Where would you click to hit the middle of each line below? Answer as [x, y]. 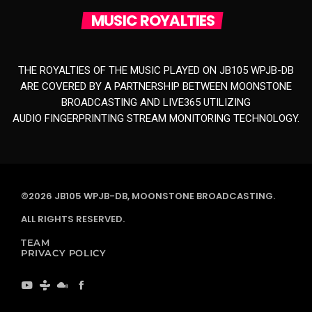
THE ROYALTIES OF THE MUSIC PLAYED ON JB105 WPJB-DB [156, 71]
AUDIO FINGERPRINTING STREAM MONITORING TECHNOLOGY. [156, 119]
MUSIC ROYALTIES [153, 20]
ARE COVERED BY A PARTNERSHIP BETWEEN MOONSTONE [156, 87]
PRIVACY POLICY [64, 253]
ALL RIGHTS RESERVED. [73, 219]
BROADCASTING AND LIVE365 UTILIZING [156, 103]
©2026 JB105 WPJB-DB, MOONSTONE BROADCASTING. [148, 196]
